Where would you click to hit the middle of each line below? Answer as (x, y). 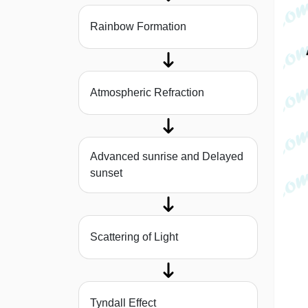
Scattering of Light (134, 237)
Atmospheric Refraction (147, 93)
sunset (106, 173)
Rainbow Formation (138, 27)
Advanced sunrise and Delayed (167, 157)
